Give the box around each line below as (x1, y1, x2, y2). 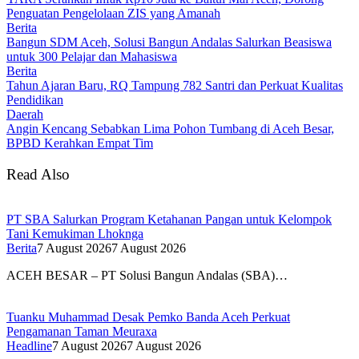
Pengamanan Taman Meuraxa (6, 325, 157, 339)
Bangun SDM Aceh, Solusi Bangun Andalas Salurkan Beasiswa (6, 34, 332, 49)
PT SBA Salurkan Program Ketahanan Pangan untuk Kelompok (6, 212, 332, 227)
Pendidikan (6, 92, 63, 107)
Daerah (6, 107, 43, 121)
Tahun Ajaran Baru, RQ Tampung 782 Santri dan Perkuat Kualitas (6, 78, 343, 92)
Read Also (6, 165, 70, 183)
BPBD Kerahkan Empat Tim (6, 135, 153, 150)
